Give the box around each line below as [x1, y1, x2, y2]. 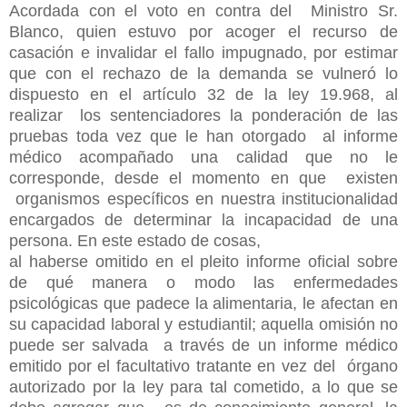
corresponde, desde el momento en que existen [9, 168, 398, 187]
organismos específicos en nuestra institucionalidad [9, 189, 398, 208]
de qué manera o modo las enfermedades [9, 273, 398, 292]
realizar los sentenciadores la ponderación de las [9, 105, 398, 124]
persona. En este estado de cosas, [9, 231, 270, 250]
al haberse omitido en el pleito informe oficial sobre [9, 252, 398, 271]
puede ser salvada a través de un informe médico [9, 335, 398, 354]
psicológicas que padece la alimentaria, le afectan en [9, 293, 398, 313]
